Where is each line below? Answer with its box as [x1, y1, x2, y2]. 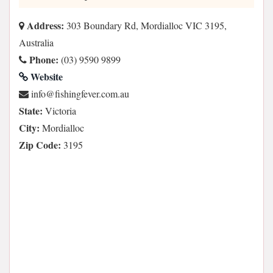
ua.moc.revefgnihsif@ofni [31, 87, 129, 100]
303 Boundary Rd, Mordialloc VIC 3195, [64, 19, 227, 32]
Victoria [43, 104, 76, 117]
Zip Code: [19, 138, 61, 152]
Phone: [27, 52, 58, 66]
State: [19, 104, 43, 118]
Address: [24, 18, 64, 32]
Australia [19, 36, 54, 49]
